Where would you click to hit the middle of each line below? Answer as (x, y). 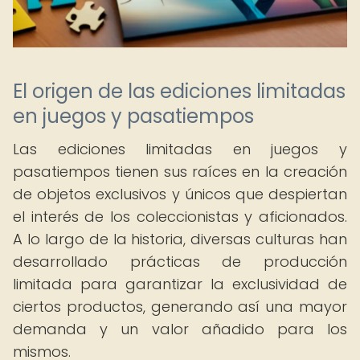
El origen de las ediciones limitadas (179, 91)
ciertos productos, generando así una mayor (180, 307)
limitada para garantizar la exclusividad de (180, 284)
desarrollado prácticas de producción (180, 262)
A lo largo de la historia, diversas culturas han (180, 239)
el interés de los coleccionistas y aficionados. (180, 217)
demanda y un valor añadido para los (180, 329)
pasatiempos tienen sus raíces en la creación (180, 172)
